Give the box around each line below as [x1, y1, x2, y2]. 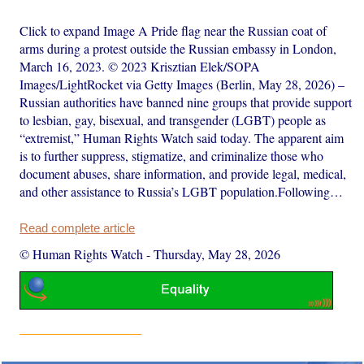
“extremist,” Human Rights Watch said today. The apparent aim [19, 128, 344, 146]
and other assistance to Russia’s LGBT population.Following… [19, 182, 344, 200]
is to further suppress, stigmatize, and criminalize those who [19, 146, 324, 164]
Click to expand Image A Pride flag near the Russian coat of [19, 21, 327, 39]
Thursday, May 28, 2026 [154, 245, 281, 262]
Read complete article [19, 221, 136, 235]
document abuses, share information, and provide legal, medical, [19, 164, 347, 182]
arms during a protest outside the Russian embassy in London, [19, 39, 337, 57]
